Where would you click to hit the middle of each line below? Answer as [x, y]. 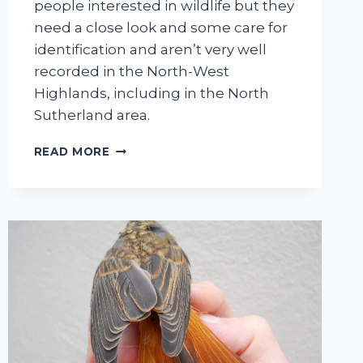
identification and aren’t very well [150, 50]
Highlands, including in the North [151, 94]
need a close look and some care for [160, 28]
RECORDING [147, 216]
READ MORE [72, 152]
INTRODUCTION [159, 182]
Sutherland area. [92, 115]
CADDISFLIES [152, 233]
